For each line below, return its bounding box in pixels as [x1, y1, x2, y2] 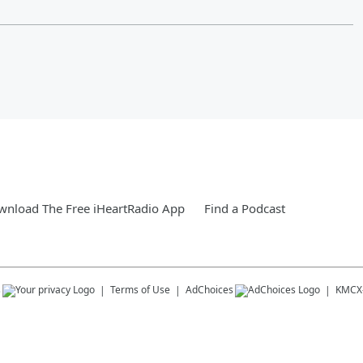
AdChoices [186, 282, 233, 297]
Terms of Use [110, 282, 170, 297]
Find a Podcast [204, 199, 285, 216]
